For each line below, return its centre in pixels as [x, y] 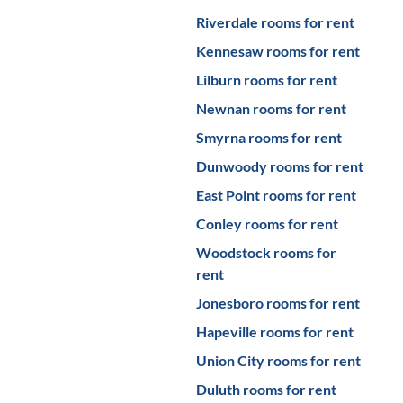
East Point [228, 195]
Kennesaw [229, 51]
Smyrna [220, 137]
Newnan [223, 108]
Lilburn [218, 80]
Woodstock [233, 252]
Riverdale [227, 22]
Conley [219, 224]
